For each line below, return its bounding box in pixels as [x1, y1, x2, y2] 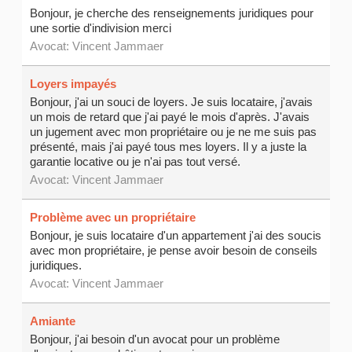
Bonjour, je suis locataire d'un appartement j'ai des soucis [30, 229, 322, 242]
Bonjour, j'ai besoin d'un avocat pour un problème [30, 333, 280, 346]
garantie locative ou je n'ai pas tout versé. [30, 156, 241, 168]
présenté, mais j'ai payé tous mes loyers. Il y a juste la [30, 141, 307, 153]
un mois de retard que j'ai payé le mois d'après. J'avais [30, 111, 310, 123]
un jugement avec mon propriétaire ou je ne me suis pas [30, 126, 317, 138]
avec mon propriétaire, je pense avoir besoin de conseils [30, 244, 318, 257]
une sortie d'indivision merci [30, 22, 172, 35]
